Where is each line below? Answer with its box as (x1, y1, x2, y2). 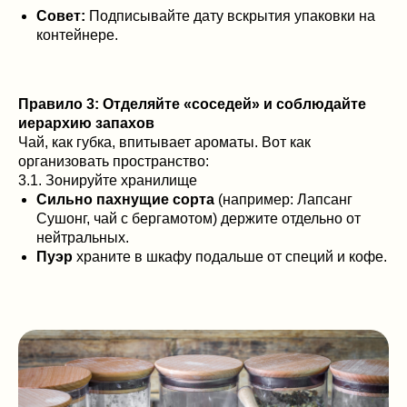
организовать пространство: (18, 154, 209, 169)
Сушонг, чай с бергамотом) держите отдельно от (36, 211, 361, 226)
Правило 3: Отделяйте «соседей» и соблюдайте (18, 96, 366, 112)
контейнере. (36, 27, 118, 43)
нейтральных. (36, 230, 129, 245)
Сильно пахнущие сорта (36, 192, 214, 207)
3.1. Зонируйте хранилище (18, 173, 197, 188)
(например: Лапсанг (214, 192, 352, 207)
